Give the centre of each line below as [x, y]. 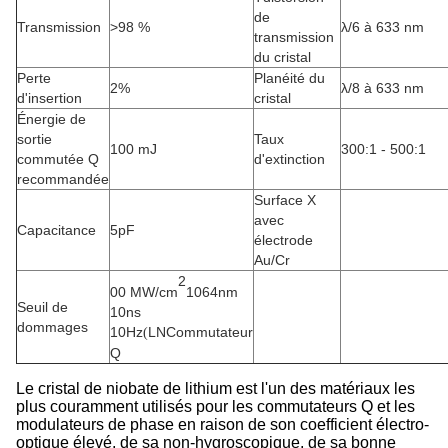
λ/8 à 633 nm [382, 88]
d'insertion [49, 98]
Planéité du [289, 78]
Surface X [285, 200]
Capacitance [56, 230]
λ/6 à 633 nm [382, 27]
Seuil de [42, 307]
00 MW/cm [144, 291]
